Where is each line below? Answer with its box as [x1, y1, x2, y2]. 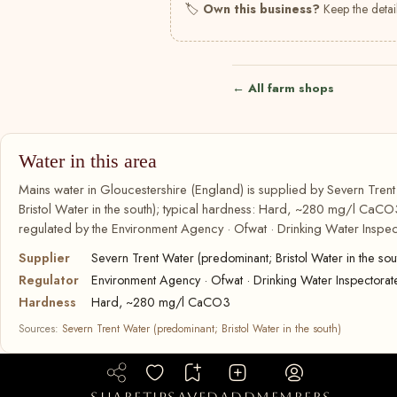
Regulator [19, 271, 79, 289]
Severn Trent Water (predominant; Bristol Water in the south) [62, 321, 341, 337]
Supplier [19, 249, 70, 267]
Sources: [19, 321, 62, 337]
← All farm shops [232, 80, 334, 97]
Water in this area [19, 150, 157, 172]
